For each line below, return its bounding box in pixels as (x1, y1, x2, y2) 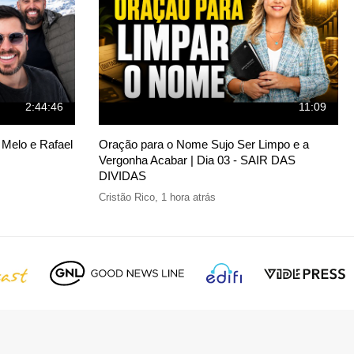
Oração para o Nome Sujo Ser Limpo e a (98, 137, 309, 151)
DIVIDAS (98, 168, 146, 183)
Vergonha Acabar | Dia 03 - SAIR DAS (98, 153, 296, 167)
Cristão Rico (98, 190, 155, 203)
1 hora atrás (160, 190, 216, 203)
